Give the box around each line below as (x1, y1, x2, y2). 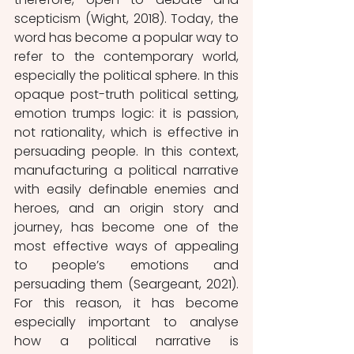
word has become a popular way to (14, 28, 239, 47)
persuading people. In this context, (14, 142, 239, 160)
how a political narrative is (14, 332, 239, 350)
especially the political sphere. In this (14, 66, 239, 85)
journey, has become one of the (14, 218, 239, 236)
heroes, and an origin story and (14, 199, 239, 217)
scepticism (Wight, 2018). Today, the (14, 9, 239, 28)
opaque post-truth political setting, (14, 85, 239, 104)
